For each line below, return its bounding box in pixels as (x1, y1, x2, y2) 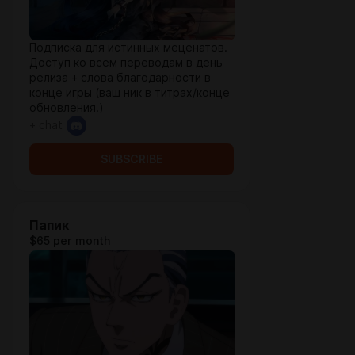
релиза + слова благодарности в (29, 71, 211, 84)
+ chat (29, 119, 63, 132)
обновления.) (29, 101, 104, 114)
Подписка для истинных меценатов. (29, 41, 227, 54)
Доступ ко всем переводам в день (29, 56, 223, 69)
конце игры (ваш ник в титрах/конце (29, 86, 230, 99)
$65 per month (29, 235, 110, 247)
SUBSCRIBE (101, 153, 162, 166)
